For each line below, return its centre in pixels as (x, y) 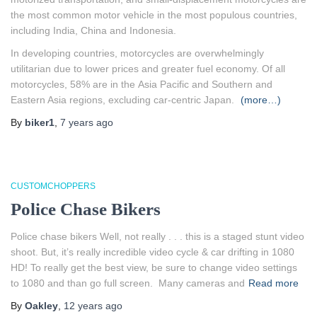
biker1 (40, 122)
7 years (77, 122)
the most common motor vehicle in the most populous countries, (154, 15)
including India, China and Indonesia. (93, 30)
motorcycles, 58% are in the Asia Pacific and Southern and (142, 84)
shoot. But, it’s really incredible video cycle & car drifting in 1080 (152, 252)
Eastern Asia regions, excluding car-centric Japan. (124, 100)
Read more (273, 283)
